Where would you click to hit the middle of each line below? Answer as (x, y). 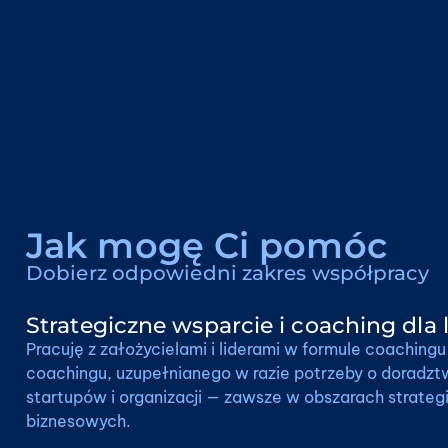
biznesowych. (78, 421)
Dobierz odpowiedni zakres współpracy (227, 273)
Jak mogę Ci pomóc (206, 246)
